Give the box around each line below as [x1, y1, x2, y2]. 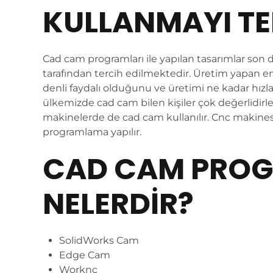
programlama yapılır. [43, 126, 141, 138]
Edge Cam [59, 249, 111, 261]
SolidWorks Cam [59, 235, 140, 246]
